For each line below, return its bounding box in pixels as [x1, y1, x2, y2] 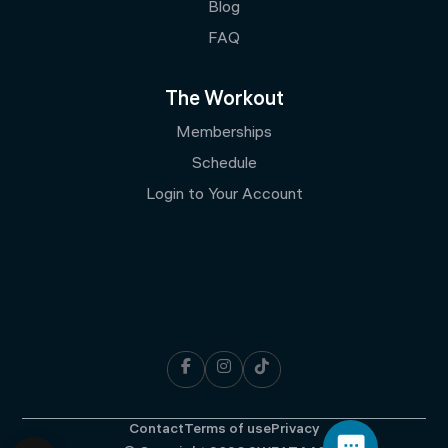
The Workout [164, 89, 284, 111]
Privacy [271, 422, 319, 438]
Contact [129, 422, 184, 438]
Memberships [176, 124, 272, 142]
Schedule [191, 155, 257, 173]
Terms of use [184, 422, 271, 438]
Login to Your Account [145, 186, 303, 204]
